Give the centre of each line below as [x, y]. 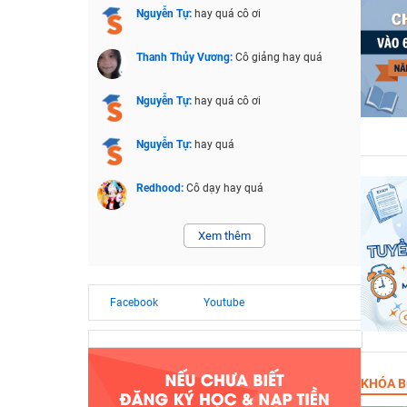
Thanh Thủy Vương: [185, 57]
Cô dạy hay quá [224, 188]
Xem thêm [224, 236]
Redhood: [161, 188]
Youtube [223, 303]
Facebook [134, 303]
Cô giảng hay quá [278, 57]
